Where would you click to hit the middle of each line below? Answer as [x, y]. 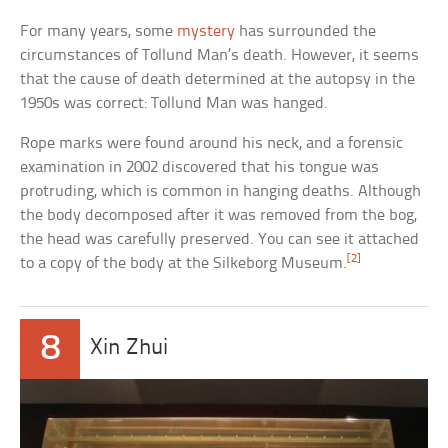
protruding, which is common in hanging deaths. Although [221, 192]
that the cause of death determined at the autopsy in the [218, 80]
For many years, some [99, 32]
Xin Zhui [129, 349]
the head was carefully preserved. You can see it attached [220, 240]
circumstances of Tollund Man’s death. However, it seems [220, 56]
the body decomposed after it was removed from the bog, [219, 216]
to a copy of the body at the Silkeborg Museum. [184, 264]
